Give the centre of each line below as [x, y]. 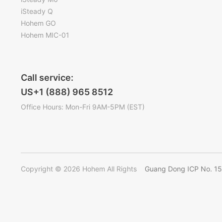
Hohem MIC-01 [45, 35]
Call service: [47, 78]
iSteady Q [37, 11]
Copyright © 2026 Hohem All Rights [79, 169]
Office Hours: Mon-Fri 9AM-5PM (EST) [83, 107]
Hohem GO [38, 23]
